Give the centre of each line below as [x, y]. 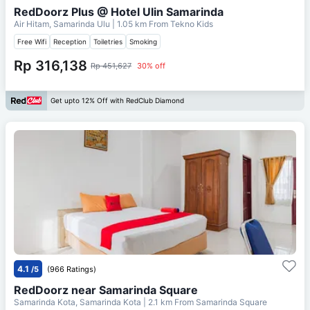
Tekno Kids [192, 24]
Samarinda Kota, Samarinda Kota [79, 302]
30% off [151, 65]
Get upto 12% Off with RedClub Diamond [117, 101]
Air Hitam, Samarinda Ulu [63, 24]
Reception [70, 41]
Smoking [143, 41]
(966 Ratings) [72, 269]
